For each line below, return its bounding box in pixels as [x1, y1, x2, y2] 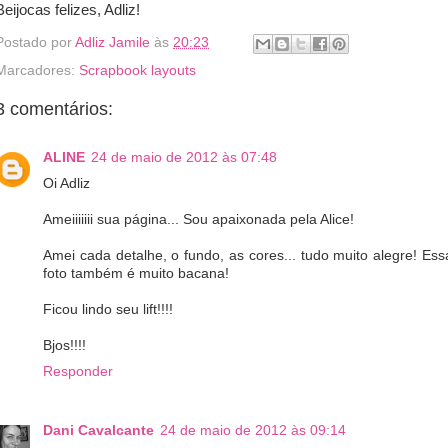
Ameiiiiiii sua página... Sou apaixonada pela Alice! [43, 212, 354, 227]
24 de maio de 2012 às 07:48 [91, 150, 277, 165]
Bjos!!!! [43, 338, 86, 353]
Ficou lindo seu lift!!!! [43, 302, 173, 317]
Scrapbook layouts [79, 62, 196, 78]
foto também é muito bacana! [43, 266, 229, 281]
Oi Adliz [43, 176, 90, 191]
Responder [43, 364, 113, 379]
